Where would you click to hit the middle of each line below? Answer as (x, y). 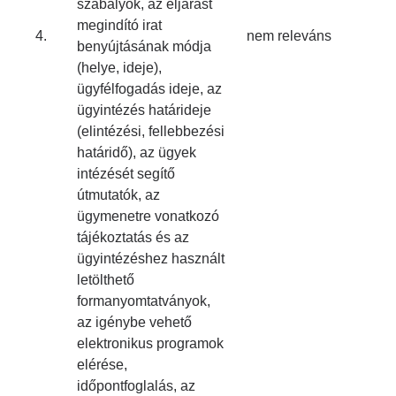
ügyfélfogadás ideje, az (149, 89)
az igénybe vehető (134, 322)
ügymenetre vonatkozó (148, 216)
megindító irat (119, 25)
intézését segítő (126, 174)
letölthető (106, 280)
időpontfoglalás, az (136, 386)
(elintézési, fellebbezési (151, 131)
